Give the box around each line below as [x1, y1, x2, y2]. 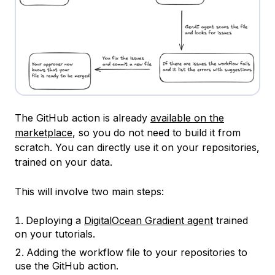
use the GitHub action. [15, 259, 118, 272]
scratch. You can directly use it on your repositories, [15, 141, 260, 153]
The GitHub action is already [15, 111, 150, 124]
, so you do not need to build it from [72, 126, 241, 139]
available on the [150, 111, 224, 124]
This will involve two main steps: [15, 185, 164, 198]
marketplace [15, 126, 72, 139]
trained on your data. [15, 155, 112, 168]
